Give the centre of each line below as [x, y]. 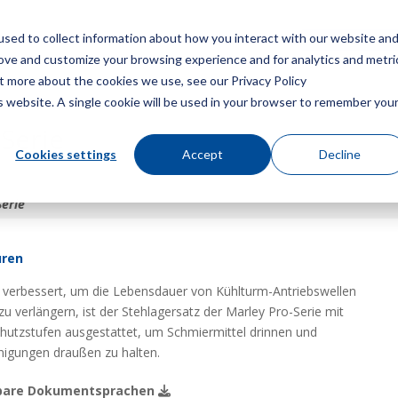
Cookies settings [66, 154]
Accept [203, 154]
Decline [339, 154]
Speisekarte [223, 39]
